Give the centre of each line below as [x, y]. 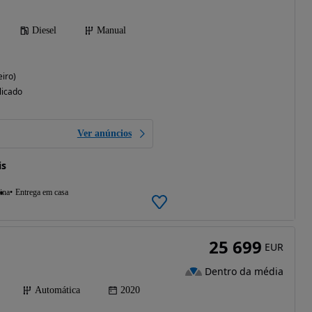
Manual [111, 31]
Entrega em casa [41, 193]
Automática [57, 290]
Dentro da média [244, 271]
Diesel [44, 31]
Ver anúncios [104, 134]
